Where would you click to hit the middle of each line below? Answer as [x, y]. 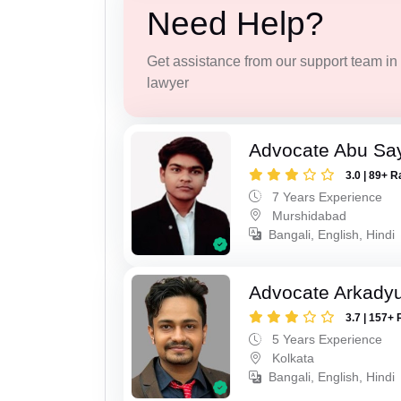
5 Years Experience [326, 340]
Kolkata [292, 358]
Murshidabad [308, 215]
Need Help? [235, 24]
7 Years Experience [326, 196]
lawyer [167, 83]
